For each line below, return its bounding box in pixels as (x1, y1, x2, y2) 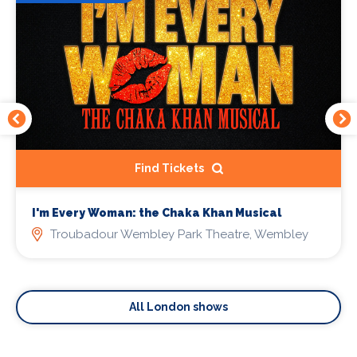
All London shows (129, 300, 228, 313)
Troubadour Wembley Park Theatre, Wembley (49, 226, 308, 241)
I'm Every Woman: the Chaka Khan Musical (32, 206, 281, 219)
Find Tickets (134, 161, 204, 175)
